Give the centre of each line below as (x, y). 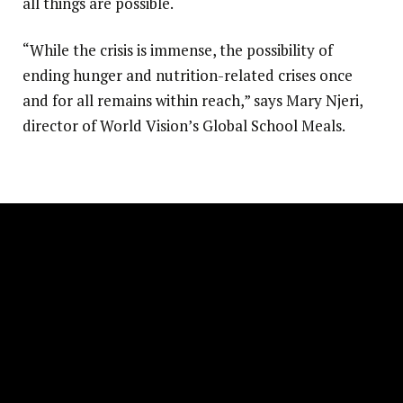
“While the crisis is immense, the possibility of (178, 50)
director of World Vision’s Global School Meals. (184, 126)
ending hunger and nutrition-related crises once (188, 76)
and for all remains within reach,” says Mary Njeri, (193, 101)
